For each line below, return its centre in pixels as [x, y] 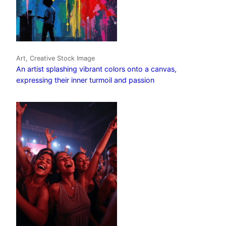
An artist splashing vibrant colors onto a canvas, [96, 69]
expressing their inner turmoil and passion [85, 80]
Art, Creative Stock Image [55, 58]
